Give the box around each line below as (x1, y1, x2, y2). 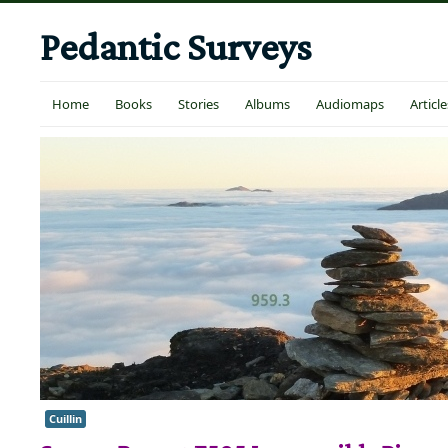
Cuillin (49, 411, 82, 426)
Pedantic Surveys (40, 24, 312, 69)
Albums (245, 95, 290, 113)
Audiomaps (316, 95, 384, 113)
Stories (178, 95, 219, 113)
